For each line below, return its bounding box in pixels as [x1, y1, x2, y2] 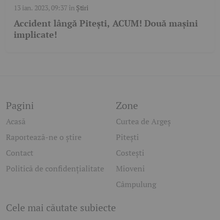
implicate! [14, 28, 57, 40]
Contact [6, 147, 33, 158]
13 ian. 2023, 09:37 [14, 2, 67, 12]
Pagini [6, 98, 34, 112]
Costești [116, 147, 144, 158]
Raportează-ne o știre [6, 131, 82, 142]
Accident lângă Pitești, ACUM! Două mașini [14, 17, 198, 29]
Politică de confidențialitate [6, 163, 104, 174]
